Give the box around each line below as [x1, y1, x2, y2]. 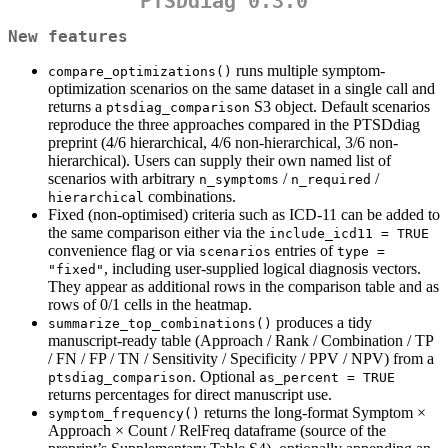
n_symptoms [199, 171, 279, 187]
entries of [271, 241, 337, 259]
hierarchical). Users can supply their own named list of [48, 151, 391, 169]
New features [8, 26, 128, 46]
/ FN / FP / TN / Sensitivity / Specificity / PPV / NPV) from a [48, 349, 434, 367]
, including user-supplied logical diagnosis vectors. [104, 259, 421, 277]
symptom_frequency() [48, 405, 200, 421]
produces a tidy [272, 313, 372, 331]
